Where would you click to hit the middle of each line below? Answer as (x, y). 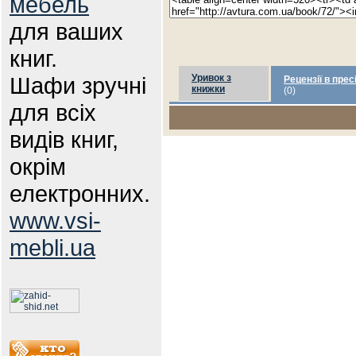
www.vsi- (55, 221)
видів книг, (64, 139)
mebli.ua (52, 248)
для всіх (53, 112)
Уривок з (211, 78)
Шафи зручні (78, 85)
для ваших (66, 31)
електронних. (80, 193)
